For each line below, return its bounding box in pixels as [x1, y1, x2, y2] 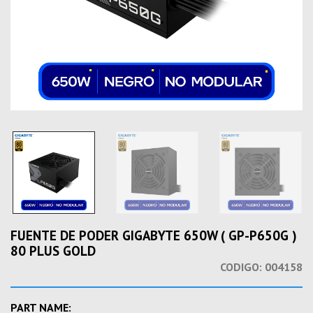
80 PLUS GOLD [10, 242, 96, 259]
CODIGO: [220, 260, 262, 274]
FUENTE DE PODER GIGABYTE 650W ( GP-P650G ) [10, 227, 297, 244]
